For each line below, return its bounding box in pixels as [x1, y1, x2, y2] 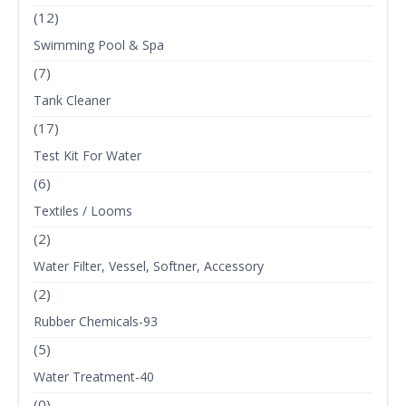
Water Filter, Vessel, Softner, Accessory [34, 257, 264, 275]
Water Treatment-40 [34, 368, 154, 386]
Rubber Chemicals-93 [34, 313, 158, 331]
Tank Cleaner [34, 92, 111, 110]
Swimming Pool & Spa [34, 36, 164, 54]
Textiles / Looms [34, 202, 132, 220]
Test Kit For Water [34, 147, 141, 165]
